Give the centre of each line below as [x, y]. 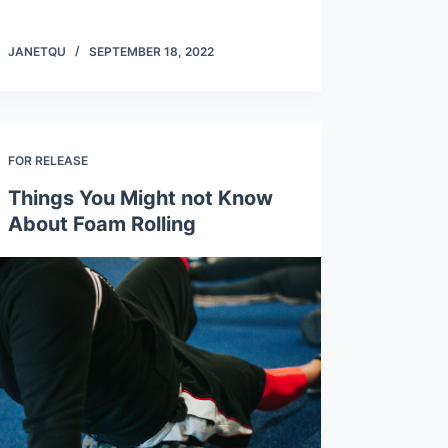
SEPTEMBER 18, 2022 [151, 52]
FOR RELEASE [47, 161]
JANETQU [36, 52]
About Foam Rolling [101, 224]
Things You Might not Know [140, 198]
